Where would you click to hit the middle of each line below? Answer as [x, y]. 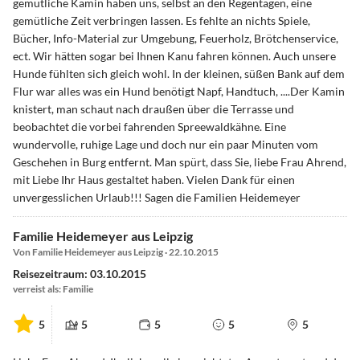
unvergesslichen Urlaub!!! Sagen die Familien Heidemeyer [157, 198]
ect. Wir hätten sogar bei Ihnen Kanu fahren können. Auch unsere [174, 56]
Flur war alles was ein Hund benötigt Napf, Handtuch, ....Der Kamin [179, 92]
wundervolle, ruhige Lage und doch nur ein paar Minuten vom [166, 145]
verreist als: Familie [53, 289]
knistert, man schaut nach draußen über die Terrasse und [153, 109]
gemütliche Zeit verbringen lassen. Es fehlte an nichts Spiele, [162, 21]
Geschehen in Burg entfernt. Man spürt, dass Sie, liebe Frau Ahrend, [180, 162]
